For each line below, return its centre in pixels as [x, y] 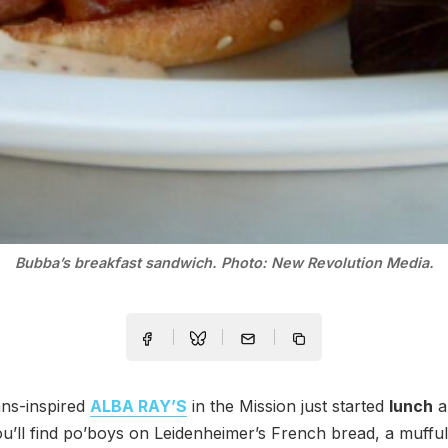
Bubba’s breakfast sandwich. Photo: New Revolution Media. [224, 263]
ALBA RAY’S [138, 406]
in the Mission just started [288, 406]
